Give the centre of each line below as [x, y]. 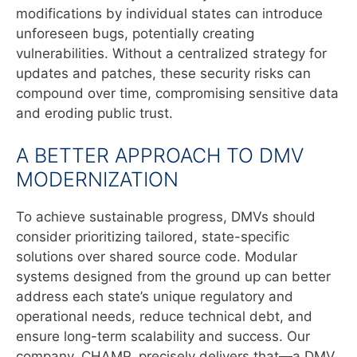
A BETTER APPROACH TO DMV [160, 156]
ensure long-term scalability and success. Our [163, 337]
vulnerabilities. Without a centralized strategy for [171, 53]
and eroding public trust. [94, 113]
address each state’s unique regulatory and [155, 297]
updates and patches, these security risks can [163, 73]
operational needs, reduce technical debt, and [164, 317]
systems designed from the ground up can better [173, 277]
